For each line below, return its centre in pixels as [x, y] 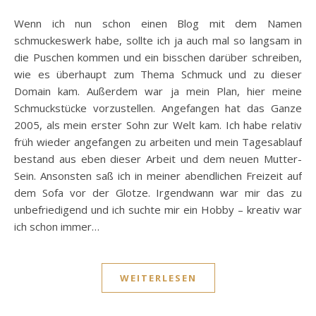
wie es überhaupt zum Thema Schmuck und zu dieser [158, 74]
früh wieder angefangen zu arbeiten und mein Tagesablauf [158, 142]
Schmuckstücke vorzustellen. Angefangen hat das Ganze [158, 108]
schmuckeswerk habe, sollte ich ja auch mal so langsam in [158, 40]
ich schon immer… [57, 226]
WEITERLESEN [158, 278]
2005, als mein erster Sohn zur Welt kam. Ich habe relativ [158, 125]
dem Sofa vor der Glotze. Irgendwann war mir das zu [158, 193]
